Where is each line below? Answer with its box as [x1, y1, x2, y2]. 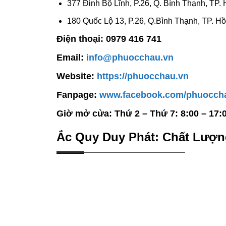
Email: [56, 52, 86, 63]
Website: [56, 71, 97, 82]
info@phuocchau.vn [86, 52, 174, 63]
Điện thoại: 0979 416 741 [56, 34, 161, 44]
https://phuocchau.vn [97, 71, 189, 82]
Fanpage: [56, 90, 99, 100]
